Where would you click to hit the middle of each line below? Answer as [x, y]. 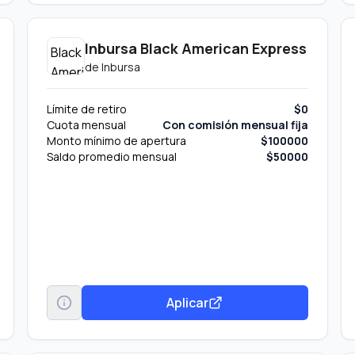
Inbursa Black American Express [196, 48]
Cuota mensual [87, 125]
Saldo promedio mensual [112, 157]
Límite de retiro [87, 109]
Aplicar [188, 302]
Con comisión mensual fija [235, 125]
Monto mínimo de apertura [117, 141]
